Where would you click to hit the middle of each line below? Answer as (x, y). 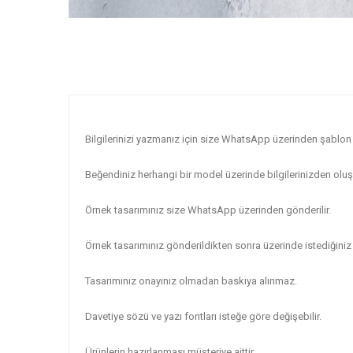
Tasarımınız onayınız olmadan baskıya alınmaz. (191, 281)
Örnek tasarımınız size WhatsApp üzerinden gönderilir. (208, 210)
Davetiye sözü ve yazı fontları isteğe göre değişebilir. (203, 316)
